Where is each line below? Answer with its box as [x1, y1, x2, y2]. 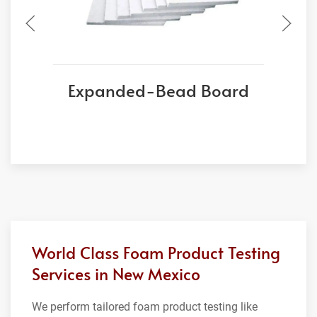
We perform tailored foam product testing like [32, 299, 258, 313]
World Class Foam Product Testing [32, 241, 280, 263]
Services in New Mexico [32, 262, 200, 284]
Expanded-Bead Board [68, 78, 249, 102]
